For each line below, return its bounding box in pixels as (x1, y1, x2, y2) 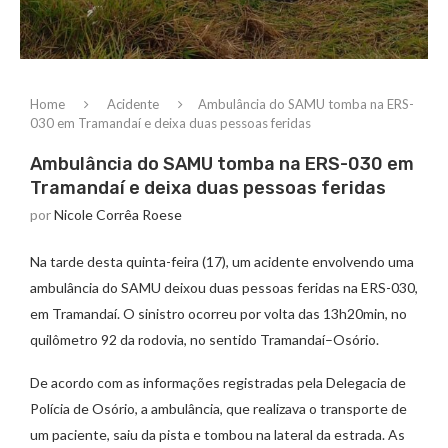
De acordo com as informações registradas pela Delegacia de (30, 374, 406, 392)
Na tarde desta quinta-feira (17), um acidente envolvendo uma (30, 253, 414, 271)
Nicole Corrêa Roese (54, 206, 182, 224)
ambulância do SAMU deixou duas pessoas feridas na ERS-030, (30, 279, 418, 297)
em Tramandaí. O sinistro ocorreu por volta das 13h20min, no (30, 305, 407, 323)
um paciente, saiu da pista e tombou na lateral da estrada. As (30, 426, 405, 444)
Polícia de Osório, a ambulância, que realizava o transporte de (30, 400, 407, 418)
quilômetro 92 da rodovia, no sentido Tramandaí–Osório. (30, 331, 379, 349)
